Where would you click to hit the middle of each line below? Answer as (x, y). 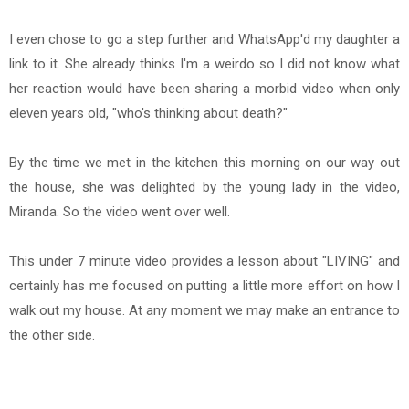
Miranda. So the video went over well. (121, 212)
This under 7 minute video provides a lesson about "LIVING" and (204, 262)
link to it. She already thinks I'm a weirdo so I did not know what (204, 64)
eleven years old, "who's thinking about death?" (150, 114)
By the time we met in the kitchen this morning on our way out (204, 163)
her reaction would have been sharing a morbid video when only (204, 89)
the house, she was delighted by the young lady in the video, (204, 188)
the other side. (54, 336)
